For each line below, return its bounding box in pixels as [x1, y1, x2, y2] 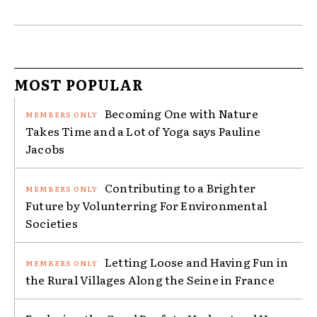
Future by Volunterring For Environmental [25, 197, 267, 214]
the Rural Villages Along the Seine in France [25, 271, 275, 289]
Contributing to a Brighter [105, 179, 256, 197]
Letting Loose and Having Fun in [105, 253, 289, 271]
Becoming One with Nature [105, 105, 258, 122]
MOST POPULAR [14, 74, 144, 96]
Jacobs [25, 140, 65, 158]
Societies [25, 214, 78, 232]
